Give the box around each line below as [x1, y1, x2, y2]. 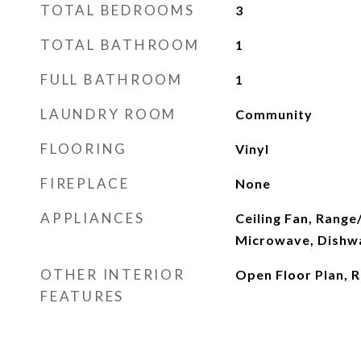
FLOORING [40, 140, 127, 157]
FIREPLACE [40, 175, 130, 192]
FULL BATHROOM [40, 71, 183, 88]
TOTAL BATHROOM [40, 36, 200, 53]
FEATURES [40, 288, 124, 305]
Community [234, 106, 313, 122]
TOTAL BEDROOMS [40, 2, 195, 19]
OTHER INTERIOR [40, 266, 185, 283]
